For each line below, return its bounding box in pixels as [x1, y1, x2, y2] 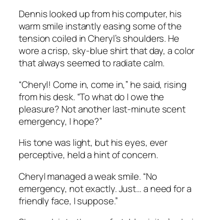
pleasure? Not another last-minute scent [19, 102, 186, 115]
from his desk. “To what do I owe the [19, 90, 165, 103]
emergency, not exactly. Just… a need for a [19, 182, 192, 195]
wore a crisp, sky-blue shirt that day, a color [19, 44, 195, 57]
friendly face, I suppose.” [19, 194, 120, 207]
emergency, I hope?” [19, 114, 104, 128]
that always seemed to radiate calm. [19, 56, 165, 70]
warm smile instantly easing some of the [19, 20, 182, 33]
